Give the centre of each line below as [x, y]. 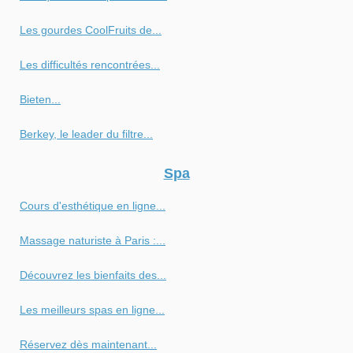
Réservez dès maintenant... [88, 344]
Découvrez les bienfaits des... [93, 275]
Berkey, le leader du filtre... [86, 134]
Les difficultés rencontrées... [90, 64]
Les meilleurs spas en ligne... [92, 309]
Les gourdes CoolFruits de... [91, 30]
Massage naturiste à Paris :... [93, 240]
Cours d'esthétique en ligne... [93, 205]
